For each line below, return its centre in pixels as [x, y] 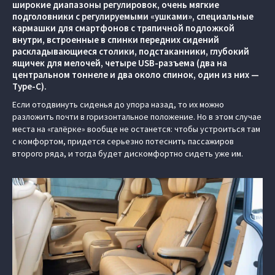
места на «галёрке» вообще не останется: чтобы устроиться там [136, 129]
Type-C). [29, 86]
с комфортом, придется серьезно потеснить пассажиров [123, 141]
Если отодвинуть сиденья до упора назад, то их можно [118, 104]
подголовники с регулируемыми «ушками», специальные [133, 16]
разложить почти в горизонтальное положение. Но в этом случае [137, 117]
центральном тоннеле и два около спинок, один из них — [136, 75]
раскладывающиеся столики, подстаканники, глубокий [131, 51]
